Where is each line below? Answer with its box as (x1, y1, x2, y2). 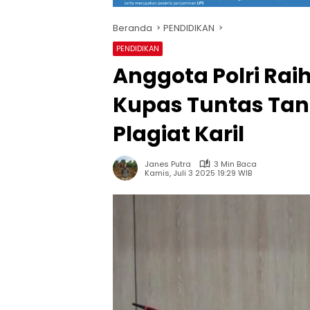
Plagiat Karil (113, 119, 244, 149)
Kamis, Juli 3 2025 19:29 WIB (145, 167, 252, 179)
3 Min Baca (214, 158, 257, 170)
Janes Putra (145, 158, 191, 170)
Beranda (113, 21, 152, 35)
